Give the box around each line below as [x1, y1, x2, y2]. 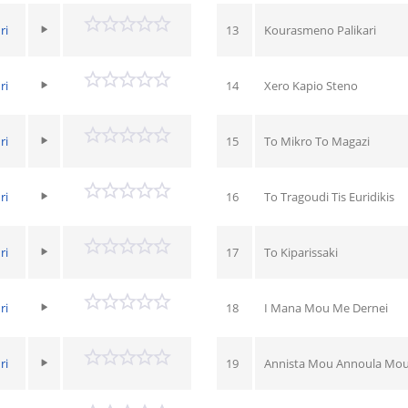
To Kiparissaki [263, 243, 338, 260]
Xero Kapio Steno [263, 76, 358, 94]
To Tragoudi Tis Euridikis [263, 188, 394, 205]
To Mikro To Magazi [263, 132, 370, 149]
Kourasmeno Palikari [263, 21, 376, 38]
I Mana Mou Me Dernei [263, 299, 388, 316]
